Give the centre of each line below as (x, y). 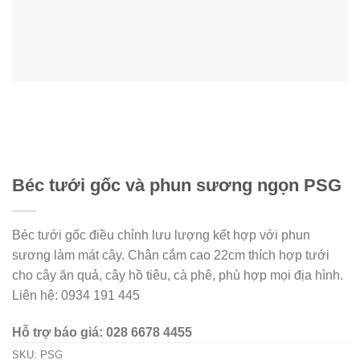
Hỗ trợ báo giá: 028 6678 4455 (102, 332)
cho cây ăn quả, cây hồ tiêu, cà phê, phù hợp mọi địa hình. (178, 275)
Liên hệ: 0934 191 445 (76, 295)
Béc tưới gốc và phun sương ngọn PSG (177, 185)
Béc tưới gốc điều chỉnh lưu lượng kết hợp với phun (161, 235)
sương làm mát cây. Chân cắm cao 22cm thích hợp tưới (171, 255)
